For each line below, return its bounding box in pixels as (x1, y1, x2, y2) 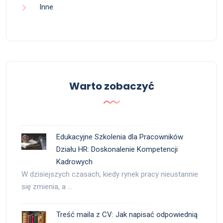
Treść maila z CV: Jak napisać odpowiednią (56, 210, 198, 220)
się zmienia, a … (21, 182, 72, 192)
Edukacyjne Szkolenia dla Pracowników (56, 132, 183, 142)
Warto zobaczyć (69, 79, 154, 94)
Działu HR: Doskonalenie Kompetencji (56, 145, 178, 154)
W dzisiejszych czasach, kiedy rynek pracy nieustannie (21, 170, 198, 179)
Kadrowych (56, 157, 93, 167)
